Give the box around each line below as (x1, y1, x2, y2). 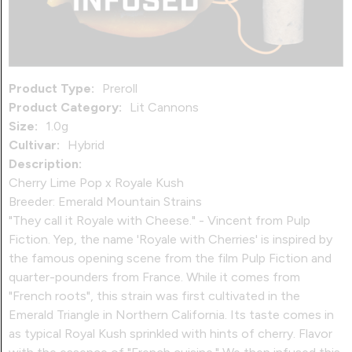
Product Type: (9, 81, 94, 96)
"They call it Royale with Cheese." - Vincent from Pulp (9, 213, 310, 228)
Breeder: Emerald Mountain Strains (9, 194, 202, 209)
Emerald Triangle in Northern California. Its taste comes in (9, 307, 334, 322)
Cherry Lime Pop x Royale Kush (9, 175, 184, 190)
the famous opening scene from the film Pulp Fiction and (9, 251, 332, 266)
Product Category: (9, 100, 122, 115)
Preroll (102, 81, 137, 96)
